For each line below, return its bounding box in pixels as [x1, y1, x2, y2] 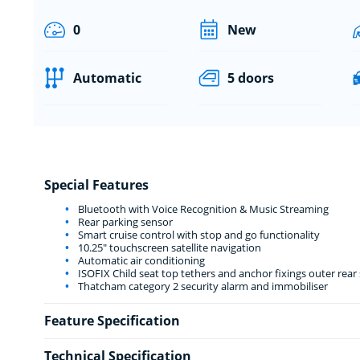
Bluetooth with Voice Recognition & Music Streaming [75, 201, 329, 216]
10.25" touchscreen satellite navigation [75, 239, 261, 255]
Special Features [43, 175, 149, 194]
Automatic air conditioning [75, 252, 205, 268]
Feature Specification [43, 311, 180, 329]
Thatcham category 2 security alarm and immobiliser [75, 278, 328, 293]
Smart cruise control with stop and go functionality [75, 227, 320, 242]
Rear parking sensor [75, 214, 173, 229]
